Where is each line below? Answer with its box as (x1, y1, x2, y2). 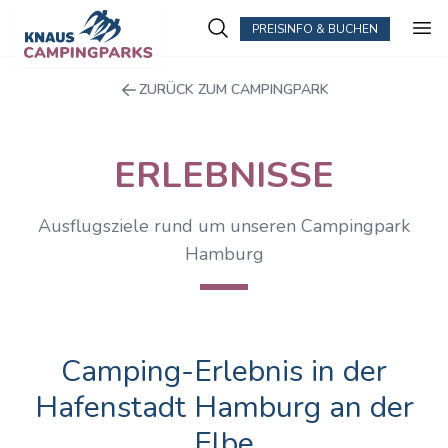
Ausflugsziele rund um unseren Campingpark (38, 214, 410, 238)
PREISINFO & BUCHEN (252, 20, 378, 37)
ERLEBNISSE (114, 151, 334, 200)
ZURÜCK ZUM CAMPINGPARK (139, 80, 329, 99)
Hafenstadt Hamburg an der (34, 387, 414, 428)
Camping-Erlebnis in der (61, 351, 387, 392)
